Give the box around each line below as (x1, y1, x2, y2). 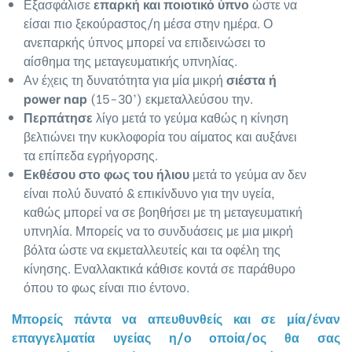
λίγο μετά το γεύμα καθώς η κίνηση (93, 108, 288, 126)
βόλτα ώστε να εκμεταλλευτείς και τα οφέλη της (24, 240, 280, 258)
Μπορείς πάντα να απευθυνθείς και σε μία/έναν (12, 309, 340, 328)
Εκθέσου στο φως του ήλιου (24, 164, 189, 183)
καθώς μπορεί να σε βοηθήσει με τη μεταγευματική (24, 202, 302, 221)
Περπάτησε (24, 108, 93, 126)
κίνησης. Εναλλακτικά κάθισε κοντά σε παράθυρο (24, 258, 295, 277)
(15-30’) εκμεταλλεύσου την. (87, 89, 253, 108)
